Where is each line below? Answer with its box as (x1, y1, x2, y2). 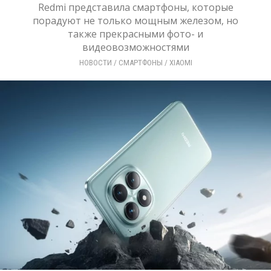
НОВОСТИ (79, 58, 112, 67)
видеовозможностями (82, 41, 189, 54)
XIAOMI (169, 58, 192, 67)
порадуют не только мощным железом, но (33, 14, 238, 27)
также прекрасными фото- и (68, 27, 203, 41)
